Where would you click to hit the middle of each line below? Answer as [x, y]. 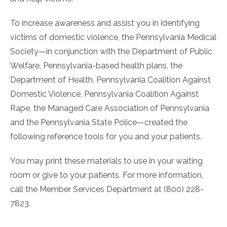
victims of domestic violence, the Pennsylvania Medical [113, 37]
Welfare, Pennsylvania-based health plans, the [96, 66]
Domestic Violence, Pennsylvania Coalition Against [104, 94]
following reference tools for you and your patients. [106, 137]
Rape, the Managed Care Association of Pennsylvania [110, 108]
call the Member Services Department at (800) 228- [107, 189]
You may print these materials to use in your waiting [106, 161]
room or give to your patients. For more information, [107, 175]
